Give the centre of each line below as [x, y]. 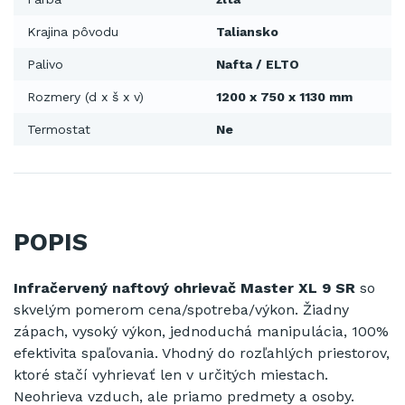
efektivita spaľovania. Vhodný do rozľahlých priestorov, [202, 353]
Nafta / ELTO [258, 65]
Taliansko [247, 32]
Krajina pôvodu [73, 32]
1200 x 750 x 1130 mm [284, 97]
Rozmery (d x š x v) [85, 97]
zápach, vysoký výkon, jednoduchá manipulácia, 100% [201, 331]
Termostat [59, 130]
